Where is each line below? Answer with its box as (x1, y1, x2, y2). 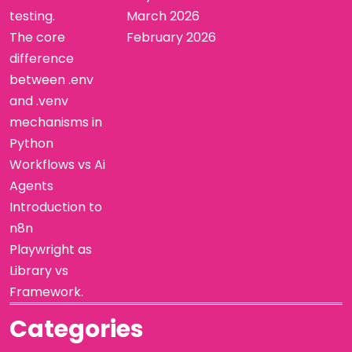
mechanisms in (9, 112, 102, 131)
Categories (9, 312, 144, 346)
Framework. (9, 282, 83, 301)
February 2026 (126, 27, 217, 46)
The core (9, 27, 65, 46)
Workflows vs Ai (9, 155, 105, 174)
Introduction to (9, 197, 102, 216)
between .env (9, 70, 93, 89)
